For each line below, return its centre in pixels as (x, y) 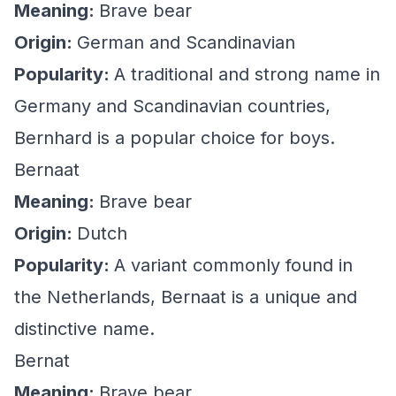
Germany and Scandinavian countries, (172, 106)
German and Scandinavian (186, 42)
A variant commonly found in (233, 265)
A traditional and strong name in (247, 74)
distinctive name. (84, 329)
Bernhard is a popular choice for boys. (175, 138)
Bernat (42, 361)
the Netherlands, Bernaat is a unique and (186, 297)
